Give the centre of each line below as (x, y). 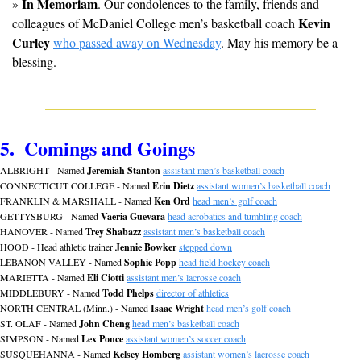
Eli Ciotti (106, 278)
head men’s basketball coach (186, 324)
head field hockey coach (224, 262)
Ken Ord (172, 201)
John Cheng (104, 324)
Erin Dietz (173, 186)
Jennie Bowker (146, 247)
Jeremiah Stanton (124, 171)
